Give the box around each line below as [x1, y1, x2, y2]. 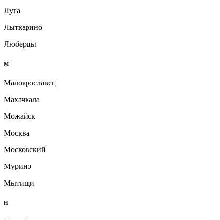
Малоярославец [4, 79, 56, 87]
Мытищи [4, 179, 34, 188]
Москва [4, 129, 29, 137]
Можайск [4, 112, 35, 121]
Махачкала [4, 95, 40, 104]
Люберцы [4, 39, 36, 48]
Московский [4, 145, 46, 154]
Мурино [4, 162, 31, 171]
